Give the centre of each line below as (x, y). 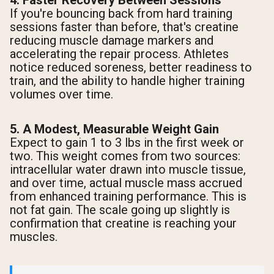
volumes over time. (61, 94)
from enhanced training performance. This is (128, 197)
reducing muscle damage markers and (112, 41)
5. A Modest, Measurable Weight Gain (114, 129)
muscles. (34, 237)
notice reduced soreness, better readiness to (131, 68)
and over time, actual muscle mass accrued (126, 183)
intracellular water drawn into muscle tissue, (128, 170)
